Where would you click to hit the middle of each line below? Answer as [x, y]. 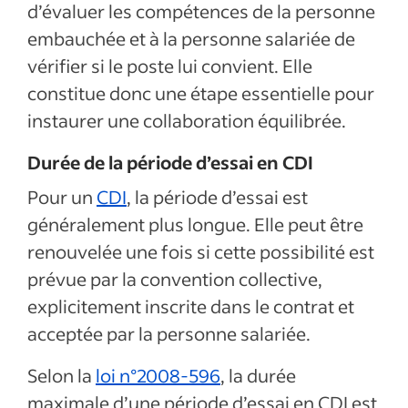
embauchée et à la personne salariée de [191, 38]
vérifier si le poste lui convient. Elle [170, 66]
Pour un [62, 197]
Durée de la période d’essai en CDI [170, 162]
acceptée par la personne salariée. [169, 333]
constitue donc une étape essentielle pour [201, 93]
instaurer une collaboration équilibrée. [187, 120]
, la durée [258, 375]
